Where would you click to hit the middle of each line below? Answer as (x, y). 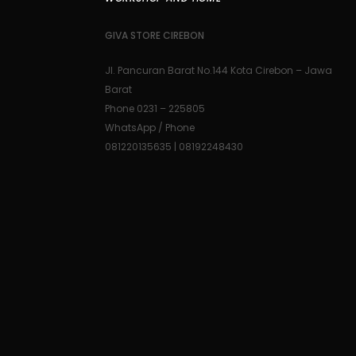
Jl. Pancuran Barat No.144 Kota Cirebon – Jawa (219, 71)
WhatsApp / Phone (150, 128)
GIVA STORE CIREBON (155, 36)
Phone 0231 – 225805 (155, 109)
